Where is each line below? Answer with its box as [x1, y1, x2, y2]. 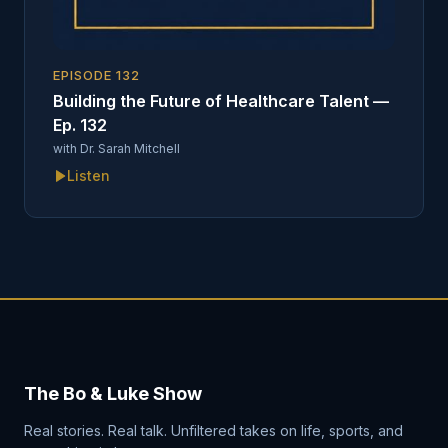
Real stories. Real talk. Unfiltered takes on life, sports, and [24, 422, 403, 439]
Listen [67, 167, 110, 184]
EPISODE [53, 67, 117, 83]
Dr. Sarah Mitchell [80, 141, 180, 156]
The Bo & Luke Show [24, 383, 202, 404]
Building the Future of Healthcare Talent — [53, 91, 389, 111]
